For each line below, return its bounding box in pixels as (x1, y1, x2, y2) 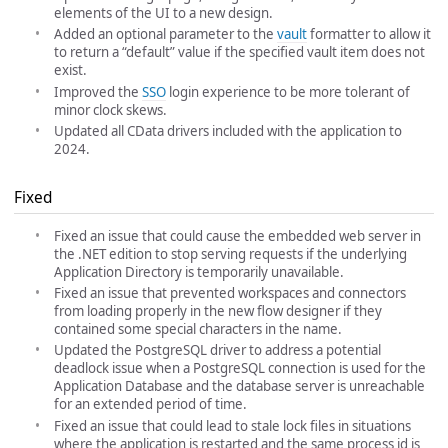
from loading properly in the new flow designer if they (54, 301, 382, 320)
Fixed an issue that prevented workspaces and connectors (54, 283, 406, 302)
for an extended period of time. (54, 395, 247, 414)
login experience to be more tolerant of (166, 82, 410, 101)
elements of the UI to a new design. (54, 3, 273, 22)
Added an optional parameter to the (54, 25, 277, 44)
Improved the (54, 82, 142, 101)
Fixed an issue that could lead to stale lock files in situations (54, 416, 411, 435)
